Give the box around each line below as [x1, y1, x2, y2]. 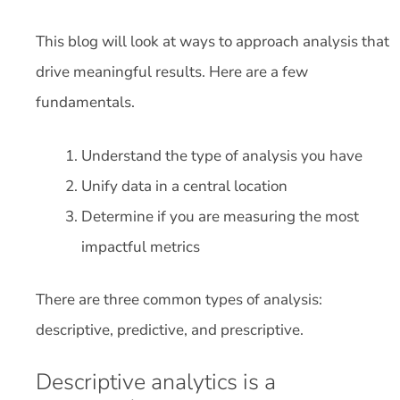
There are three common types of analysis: [36, 289, 322, 310]
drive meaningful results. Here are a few [36, 62, 308, 82]
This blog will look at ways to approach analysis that [36, 31, 389, 52]
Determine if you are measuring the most [81, 205, 359, 227]
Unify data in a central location [81, 175, 287, 196]
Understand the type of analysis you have [81, 145, 366, 166]
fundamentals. [36, 92, 135, 112]
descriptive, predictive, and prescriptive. [36, 320, 307, 340]
